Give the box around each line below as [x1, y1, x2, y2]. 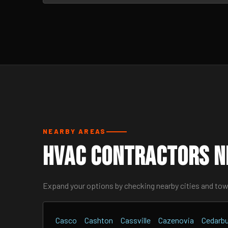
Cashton [84, 215, 113, 225]
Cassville [121, 215, 151, 225]
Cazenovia [158, 215, 194, 225]
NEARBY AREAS [43, 127, 106, 135]
